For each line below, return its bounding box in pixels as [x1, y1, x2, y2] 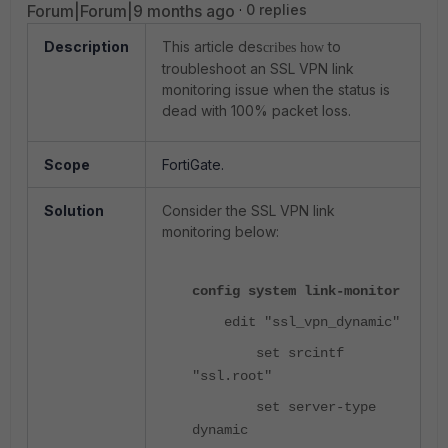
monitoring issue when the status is [162, 81, 390, 98]
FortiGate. [162, 156, 224, 173]
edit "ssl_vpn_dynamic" [192, 314, 400, 330]
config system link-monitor [192, 283, 400, 299]
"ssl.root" [192, 368, 272, 384]
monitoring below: [162, 223, 279, 240]
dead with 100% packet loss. [162, 102, 351, 119]
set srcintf [192, 345, 344, 361]
